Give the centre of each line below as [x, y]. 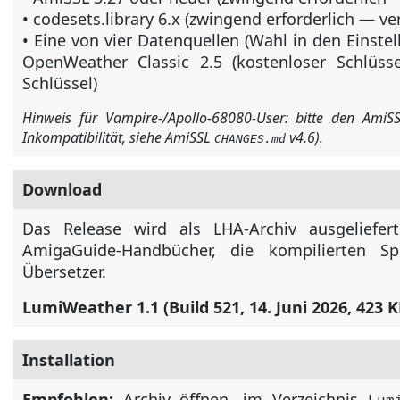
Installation [69, 360]
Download [62, 189]
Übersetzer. [64, 271]
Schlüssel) [60, 83]
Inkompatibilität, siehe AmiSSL [118, 137]
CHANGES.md [250, 139]
